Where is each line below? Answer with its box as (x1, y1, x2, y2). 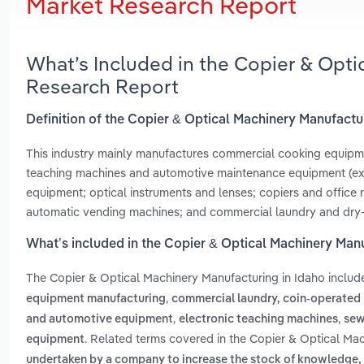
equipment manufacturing (26, 293, 166, 305)
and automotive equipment (26, 314, 173, 326)
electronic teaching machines (179, 314, 338, 326)
